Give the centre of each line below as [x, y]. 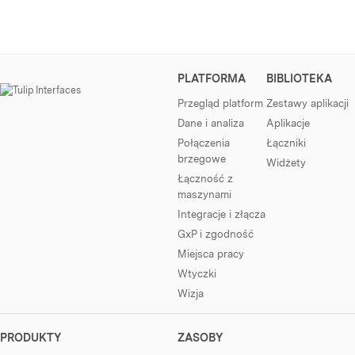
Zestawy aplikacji [307, 103]
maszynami [204, 194]
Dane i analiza [211, 123]
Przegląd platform [220, 103]
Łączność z [205, 178]
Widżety [286, 162]
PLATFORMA [212, 78]
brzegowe [202, 158]
